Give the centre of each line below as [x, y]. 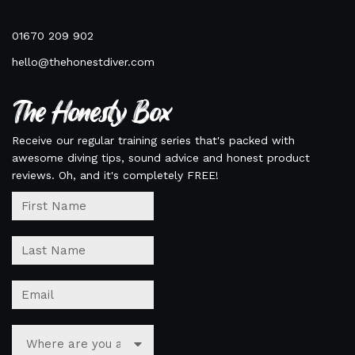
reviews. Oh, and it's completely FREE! [115, 175]
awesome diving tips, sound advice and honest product [161, 157]
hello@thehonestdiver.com [83, 61]
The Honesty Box [91, 113]
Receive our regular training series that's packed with [153, 140]
